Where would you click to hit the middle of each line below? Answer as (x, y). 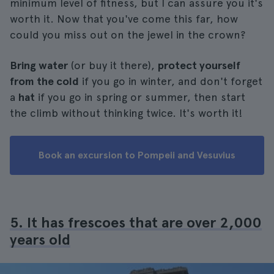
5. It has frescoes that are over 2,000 (136, 222)
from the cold (44, 81)
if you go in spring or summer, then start (140, 97)
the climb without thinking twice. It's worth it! (126, 113)
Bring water (39, 65)
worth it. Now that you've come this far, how (124, 19)
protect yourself (199, 65)
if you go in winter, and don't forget (171, 81)
